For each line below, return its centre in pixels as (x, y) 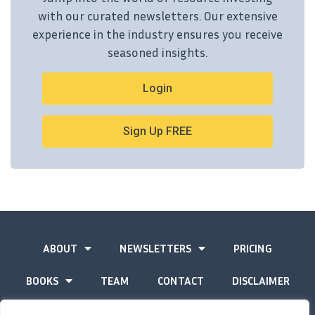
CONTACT (180, 280)
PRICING (253, 248)
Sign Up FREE (157, 131)
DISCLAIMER (261, 280)
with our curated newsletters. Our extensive (157, 15)
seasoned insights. (157, 52)
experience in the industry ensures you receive (157, 34)
